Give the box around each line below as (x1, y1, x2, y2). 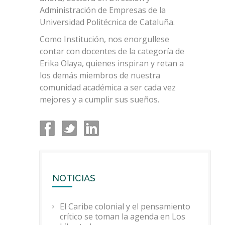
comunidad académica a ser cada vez (40, 81, 176, 93)
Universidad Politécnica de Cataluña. (40, 16, 175, 28)
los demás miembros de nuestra (40, 69, 160, 81)
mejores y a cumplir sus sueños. (40, 93, 159, 105)
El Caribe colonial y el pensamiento (60, 200, 190, 212)
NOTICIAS (52, 172, 95, 183)
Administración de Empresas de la (40, 4, 166, 16)
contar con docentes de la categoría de (40, 45, 184, 57)
